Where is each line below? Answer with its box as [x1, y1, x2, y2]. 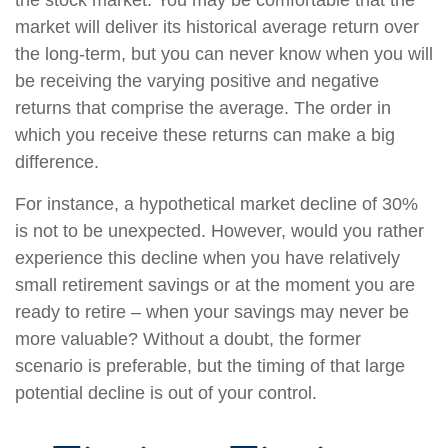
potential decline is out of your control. [15, 383, 317, 403]
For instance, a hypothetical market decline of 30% [15, 194, 418, 214]
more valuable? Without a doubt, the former [15, 329, 361, 349]
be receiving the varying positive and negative [15, 71, 379, 91]
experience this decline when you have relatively [15, 248, 400, 268]
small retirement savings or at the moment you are [15, 275, 415, 295]
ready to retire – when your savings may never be [15, 302, 409, 322]
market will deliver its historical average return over [15, 17, 419, 37]
